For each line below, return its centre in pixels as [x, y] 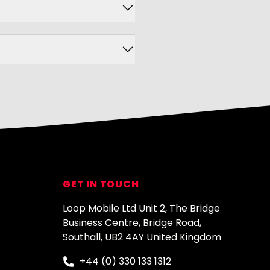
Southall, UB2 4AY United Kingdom [142, 237]
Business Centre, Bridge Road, [132, 223]
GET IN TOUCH [101, 184]
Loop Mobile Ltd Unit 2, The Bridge [141, 208]
